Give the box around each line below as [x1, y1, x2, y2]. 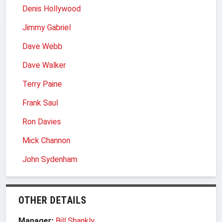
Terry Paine [22, 79, 62, 89]
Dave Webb [22, 41, 62, 51]
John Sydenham [22, 154, 77, 164]
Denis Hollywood [22, 3, 81, 13]
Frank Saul [22, 98, 58, 108]
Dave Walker [22, 60, 66, 70]
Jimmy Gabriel [22, 22, 71, 32]
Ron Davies [22, 116, 61, 126]
